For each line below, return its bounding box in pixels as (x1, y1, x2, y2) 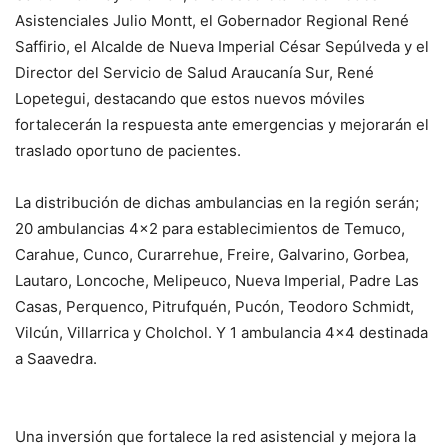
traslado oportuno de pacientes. (15, 140, 241, 160)
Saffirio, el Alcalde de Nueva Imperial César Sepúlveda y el (15, 36, 429, 56)
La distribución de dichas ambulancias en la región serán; (15, 192, 419, 212)
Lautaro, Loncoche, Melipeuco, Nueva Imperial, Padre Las (15, 270, 419, 290)
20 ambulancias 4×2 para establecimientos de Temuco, (15, 218, 405, 238)
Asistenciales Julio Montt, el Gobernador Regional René (15, 10, 409, 30)
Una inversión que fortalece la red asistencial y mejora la (15, 426, 416, 446)
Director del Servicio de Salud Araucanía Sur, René (15, 62, 374, 82)
